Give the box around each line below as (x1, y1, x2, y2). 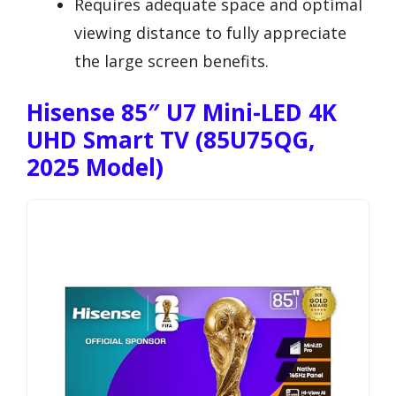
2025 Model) (27, 150, 164, 183)
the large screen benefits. (74, 49, 269, 72)
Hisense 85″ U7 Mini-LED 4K (27, 95, 337, 128)
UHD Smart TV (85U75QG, (27, 123, 315, 156)
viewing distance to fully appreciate (74, 21, 346, 43)
